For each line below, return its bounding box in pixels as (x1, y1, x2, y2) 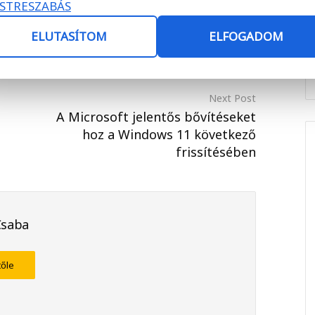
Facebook (110, 1, 155, 15)
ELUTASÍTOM (31, 28, 107, 44)
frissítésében (176, 143, 256, 160)
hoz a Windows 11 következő (82, 125, 256, 143)
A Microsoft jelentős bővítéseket (56, 108, 256, 125)
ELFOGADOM (209, 28, 283, 44)
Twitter (201, 1, 235, 15)
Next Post (209, 91, 256, 105)
